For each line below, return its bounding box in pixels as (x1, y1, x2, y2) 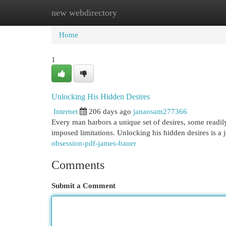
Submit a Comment (51, 181, 116, 190)
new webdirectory (51, 8, 117, 18)
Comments (51, 158, 104, 172)
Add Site (171, 8, 198, 17)
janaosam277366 (133, 107, 187, 116)
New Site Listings (101, 8, 156, 17)
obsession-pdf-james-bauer (51, 139, 136, 147)
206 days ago (89, 107, 131, 116)
